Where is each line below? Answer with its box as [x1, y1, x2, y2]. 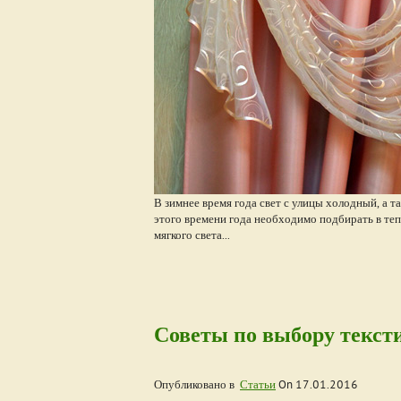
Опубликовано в [154, 377, 240, 392]
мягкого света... [154, 227, 230, 243]
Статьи [240, 377, 276, 392]
